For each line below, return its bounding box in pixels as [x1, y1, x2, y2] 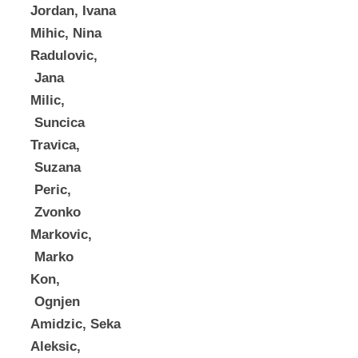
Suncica [30, 115, 85, 131]
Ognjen [30, 294, 80, 310]
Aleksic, [30, 339, 81, 355]
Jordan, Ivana [30, 3, 116, 19]
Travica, [30, 137, 80, 153]
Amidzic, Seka [30, 316, 121, 332]
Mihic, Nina [30, 26, 101, 42]
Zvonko [30, 205, 81, 221]
